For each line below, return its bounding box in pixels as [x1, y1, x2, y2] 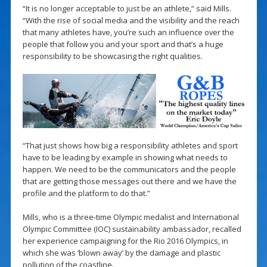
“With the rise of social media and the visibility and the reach [22, 14, 240, 26]
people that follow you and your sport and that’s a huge [22, 38, 223, 49]
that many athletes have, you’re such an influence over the [22, 26, 234, 38]
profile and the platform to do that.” [22, 188, 150, 199]
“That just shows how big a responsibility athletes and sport [22, 140, 238, 151]
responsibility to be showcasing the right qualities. [22, 50, 203, 61]
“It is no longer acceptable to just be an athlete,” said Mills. [22, 2, 231, 14]
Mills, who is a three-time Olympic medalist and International [22, 212, 239, 223]
